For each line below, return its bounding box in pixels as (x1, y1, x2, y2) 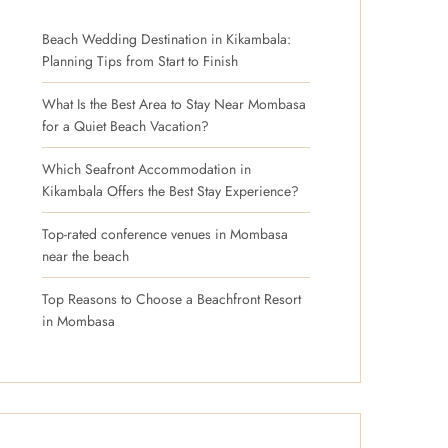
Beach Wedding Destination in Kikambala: (42, 28, 291, 49)
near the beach (42, 245, 129, 266)
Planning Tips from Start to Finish (42, 50, 238, 71)
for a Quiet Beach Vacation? (42, 115, 209, 136)
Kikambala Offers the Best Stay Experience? (42, 180, 299, 201)
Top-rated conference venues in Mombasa (42, 223, 288, 244)
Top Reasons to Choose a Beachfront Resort (42, 288, 301, 309)
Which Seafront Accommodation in (42, 158, 251, 179)
